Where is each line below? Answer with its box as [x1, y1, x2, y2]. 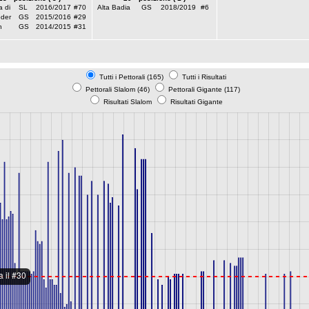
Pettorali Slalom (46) [83, 86, 152, 93]
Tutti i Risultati [180, 73, 226, 81]
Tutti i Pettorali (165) [97, 73, 166, 81]
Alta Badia [97, 3, 130, 11]
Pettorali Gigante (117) [166, 86, 240, 93]
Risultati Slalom [101, 98, 154, 106]
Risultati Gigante [168, 98, 223, 106]
